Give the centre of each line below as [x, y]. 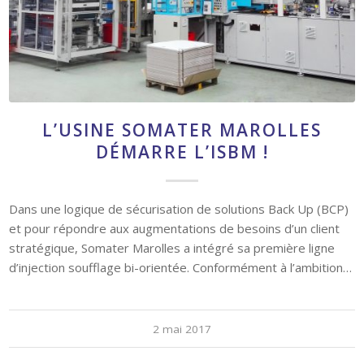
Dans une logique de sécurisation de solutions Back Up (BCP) [179, 125]
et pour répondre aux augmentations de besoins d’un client [175, 144]
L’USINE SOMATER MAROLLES [182, 46]
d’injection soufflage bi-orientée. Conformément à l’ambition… [181, 183]
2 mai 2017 [182, 245]
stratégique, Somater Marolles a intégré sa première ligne [172, 164]
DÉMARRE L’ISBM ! [182, 68]
